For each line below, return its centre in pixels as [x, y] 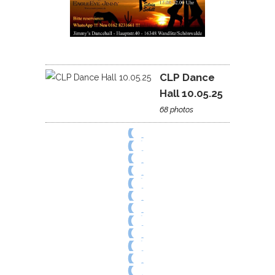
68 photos [176, 109]
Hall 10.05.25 [191, 93]
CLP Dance [187, 77]
